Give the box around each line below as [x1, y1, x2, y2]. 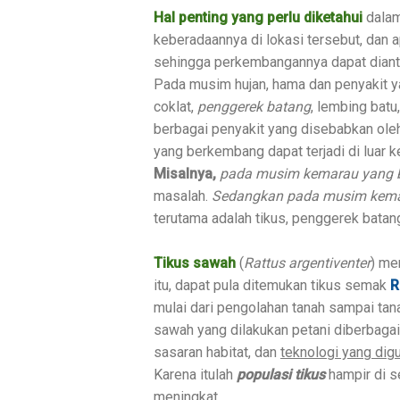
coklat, [154, 97, 197, 115]
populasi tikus [237, 365, 325, 383]
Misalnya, [154, 164, 216, 182]
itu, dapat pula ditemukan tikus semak [154, 276, 387, 294]
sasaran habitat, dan [154, 343, 280, 361]
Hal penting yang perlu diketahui [154, 8, 362, 26]
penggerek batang [197, 97, 311, 115]
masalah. [154, 187, 212, 204]
